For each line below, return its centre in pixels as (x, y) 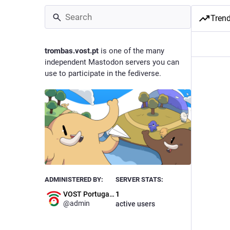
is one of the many (131, 51)
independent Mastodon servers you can (112, 62)
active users (135, 204)
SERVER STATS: (139, 180)
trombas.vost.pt (72, 51)
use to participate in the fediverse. (103, 73)
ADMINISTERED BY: (74, 180)
